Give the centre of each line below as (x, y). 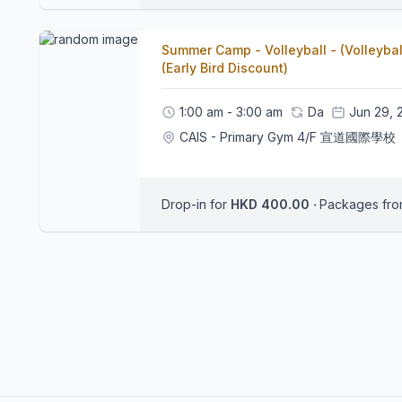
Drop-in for (196, 204)
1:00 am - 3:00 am (231, 112)
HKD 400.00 (285, 204)
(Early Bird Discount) (225, 68)
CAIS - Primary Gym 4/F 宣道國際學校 (288, 137)
